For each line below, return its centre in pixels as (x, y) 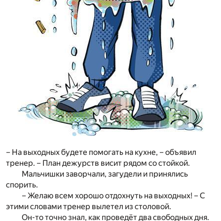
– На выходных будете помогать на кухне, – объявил (101, 152)
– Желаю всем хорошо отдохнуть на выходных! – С (113, 196)
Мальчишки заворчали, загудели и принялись (105, 174)
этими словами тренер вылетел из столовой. (89, 207)
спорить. (22, 185)
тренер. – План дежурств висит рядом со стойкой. (98, 163)
